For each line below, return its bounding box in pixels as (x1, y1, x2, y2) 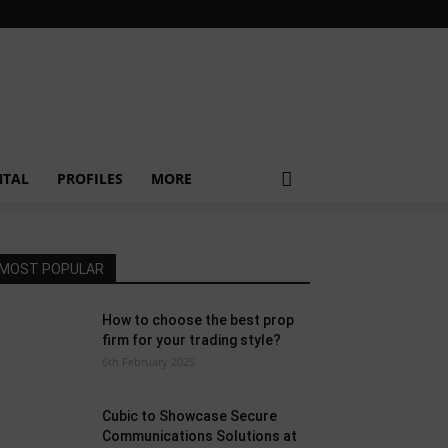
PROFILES (57, 169, 123, 188)
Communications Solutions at (102, 428, 297, 444)
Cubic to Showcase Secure (102, 408, 277, 424)
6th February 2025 (102, 354, 195, 369)
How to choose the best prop (102, 312, 294, 328)
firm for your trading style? (102, 332, 281, 348)
